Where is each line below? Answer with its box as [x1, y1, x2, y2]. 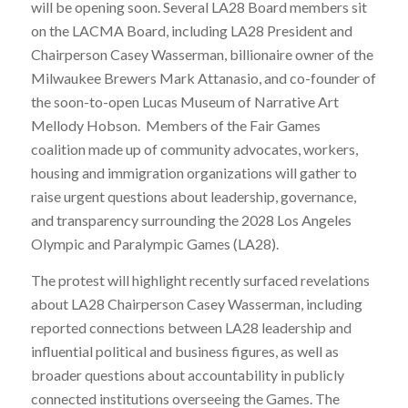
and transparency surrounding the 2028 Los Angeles [30, 211, 352, 229]
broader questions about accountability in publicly [30, 365, 344, 383]
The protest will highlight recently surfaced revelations [30, 270, 372, 289]
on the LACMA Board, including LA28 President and [30, 22, 352, 40]
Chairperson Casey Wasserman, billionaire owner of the [30, 46, 373, 64]
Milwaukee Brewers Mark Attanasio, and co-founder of [30, 69, 376, 87]
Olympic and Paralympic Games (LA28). [30, 235, 281, 253]
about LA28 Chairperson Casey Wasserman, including [30, 294, 362, 312]
